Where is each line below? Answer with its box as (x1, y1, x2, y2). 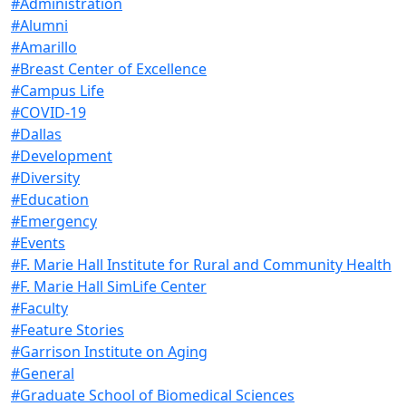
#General (11, 362, 74, 383)
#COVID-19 (11, 101, 86, 122)
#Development (11, 145, 112, 166)
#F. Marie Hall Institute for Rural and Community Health (11, 254, 391, 275)
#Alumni (11, 14, 68, 35)
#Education (11, 188, 89, 209)
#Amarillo (11, 36, 77, 57)
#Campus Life (11, 80, 104, 101)
